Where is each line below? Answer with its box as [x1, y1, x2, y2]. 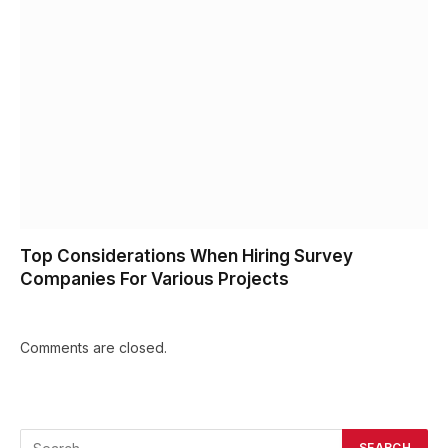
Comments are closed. [20, 339, 167, 357]
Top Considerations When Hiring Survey [20, 246, 353, 267]
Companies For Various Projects [20, 269, 289, 290]
